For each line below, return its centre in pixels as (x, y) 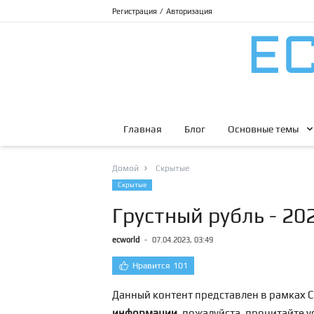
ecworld (126, 240)
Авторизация (189, 11)
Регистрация (135, 11)
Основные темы (263, 129)
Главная (143, 129)
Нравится (151, 266)
